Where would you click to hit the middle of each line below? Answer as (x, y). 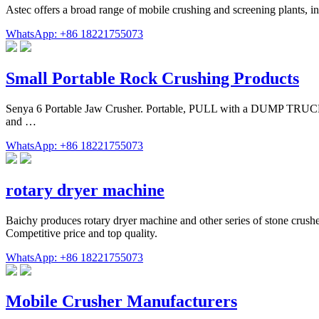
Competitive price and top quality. (82, 233)
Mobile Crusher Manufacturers (121, 302)
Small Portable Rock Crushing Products (152, 78)
